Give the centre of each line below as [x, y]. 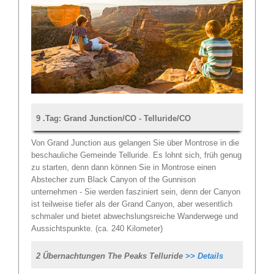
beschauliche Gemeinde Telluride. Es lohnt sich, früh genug [136, 155]
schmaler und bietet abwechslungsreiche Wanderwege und [135, 216]
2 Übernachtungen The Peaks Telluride [111, 256]
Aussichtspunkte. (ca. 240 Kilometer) [97, 228]
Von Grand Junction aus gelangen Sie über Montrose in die [135, 143]
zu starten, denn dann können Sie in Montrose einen [124, 167]
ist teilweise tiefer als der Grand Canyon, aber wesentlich [132, 204]
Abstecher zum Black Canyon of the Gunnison [113, 179]
